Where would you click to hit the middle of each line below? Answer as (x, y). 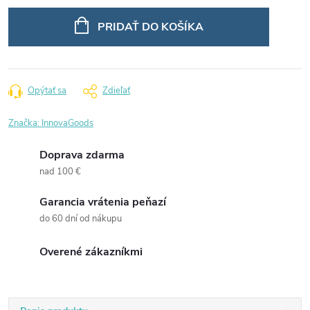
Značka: (25, 123)
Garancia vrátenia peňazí (103, 202)
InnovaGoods (67, 123)
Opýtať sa (47, 91)
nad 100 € (60, 172)
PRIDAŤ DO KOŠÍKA (150, 27)
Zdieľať (116, 91)
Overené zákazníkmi (91, 252)
